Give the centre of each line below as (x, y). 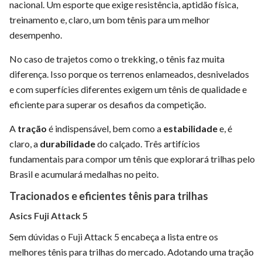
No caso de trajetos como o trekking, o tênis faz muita (117, 58)
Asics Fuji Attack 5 (49, 215)
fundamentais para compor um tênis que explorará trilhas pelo (132, 158)
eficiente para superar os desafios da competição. (108, 104)
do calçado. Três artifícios (148, 143)
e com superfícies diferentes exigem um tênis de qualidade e (128, 89)
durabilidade (68, 143)
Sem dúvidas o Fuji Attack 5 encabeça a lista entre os (114, 236)
